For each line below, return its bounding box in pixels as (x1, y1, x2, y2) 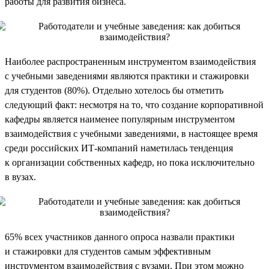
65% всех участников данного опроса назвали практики (5, 231, 235, 242)
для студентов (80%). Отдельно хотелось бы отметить (5, 85, 223, 95)
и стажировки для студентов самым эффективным (5, 246, 211, 256)
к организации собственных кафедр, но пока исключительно (5, 157, 255, 168)
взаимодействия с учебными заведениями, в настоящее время (5, 128, 258, 139)
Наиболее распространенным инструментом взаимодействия (5, 56, 256, 67)
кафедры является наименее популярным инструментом (5, 113, 235, 124)
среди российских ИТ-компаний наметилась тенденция (5, 142, 233, 153)
